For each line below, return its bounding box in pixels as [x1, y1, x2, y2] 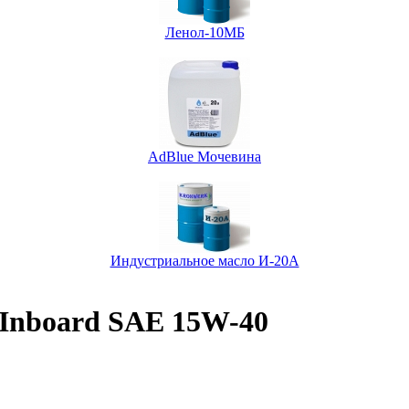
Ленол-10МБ [164, 24, 245, 40]
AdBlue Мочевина [148, 148, 261, 164]
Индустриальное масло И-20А [110, 252, 299, 268]
